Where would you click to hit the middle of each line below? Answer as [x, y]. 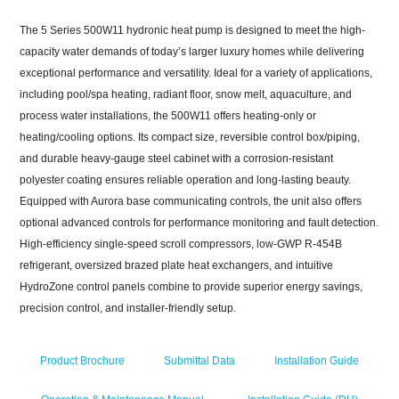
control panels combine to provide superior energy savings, [220, 286]
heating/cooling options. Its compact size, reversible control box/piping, [190, 137]
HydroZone [47, 286]
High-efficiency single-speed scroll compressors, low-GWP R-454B [181, 244]
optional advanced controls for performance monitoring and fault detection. [199, 222]
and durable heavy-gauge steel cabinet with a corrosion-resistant [177, 158]
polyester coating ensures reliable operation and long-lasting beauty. [186, 179]
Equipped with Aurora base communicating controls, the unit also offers [191, 201]
